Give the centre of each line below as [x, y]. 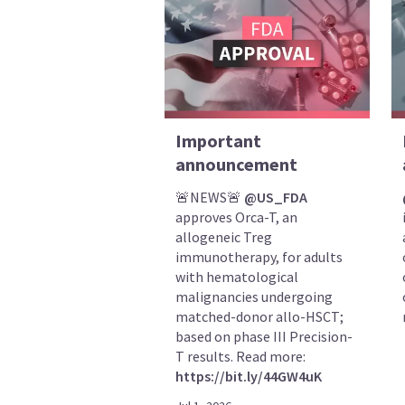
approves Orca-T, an [236, 217]
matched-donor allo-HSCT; [259, 317]
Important [218, 141]
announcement [236, 165]
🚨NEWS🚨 [209, 198]
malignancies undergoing [254, 297]
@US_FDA [275, 198]
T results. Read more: [240, 357]
